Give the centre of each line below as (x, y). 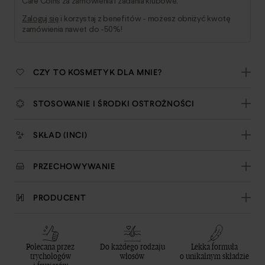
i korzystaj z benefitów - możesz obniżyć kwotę (145, 19)
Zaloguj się (41, 19)
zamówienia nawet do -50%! (72, 29)
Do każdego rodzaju (132, 247)
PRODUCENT (60, 198)
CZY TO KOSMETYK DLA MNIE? (98, 72)
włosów (132, 256)
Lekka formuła (215, 247)
